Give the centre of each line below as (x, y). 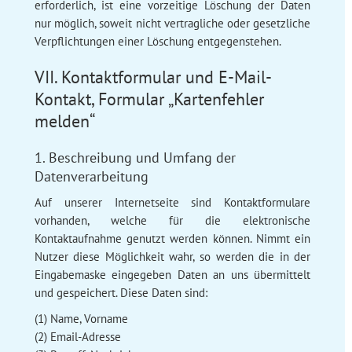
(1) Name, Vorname (81, 318)
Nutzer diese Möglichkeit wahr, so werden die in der (172, 256)
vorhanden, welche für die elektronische (172, 220)
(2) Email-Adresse (77, 336)
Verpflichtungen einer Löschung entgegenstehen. (158, 41)
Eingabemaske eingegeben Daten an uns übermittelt (172, 274)
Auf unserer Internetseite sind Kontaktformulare (172, 202)
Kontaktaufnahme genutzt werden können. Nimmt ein (172, 238)
